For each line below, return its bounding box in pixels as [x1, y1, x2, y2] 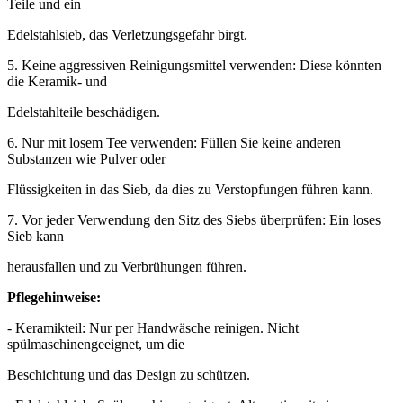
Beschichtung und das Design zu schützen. [7, 366, 250, 382]
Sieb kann [7, 228, 64, 244]
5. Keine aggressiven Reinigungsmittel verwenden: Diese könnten [7, 57, 381, 73]
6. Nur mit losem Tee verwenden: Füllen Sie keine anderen [7, 134, 341, 150]
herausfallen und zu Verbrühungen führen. [7, 258, 246, 274]
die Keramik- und [7, 73, 107, 89]
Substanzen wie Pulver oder [7, 150, 166, 166]
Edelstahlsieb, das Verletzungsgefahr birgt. [7, 26, 247, 42]
